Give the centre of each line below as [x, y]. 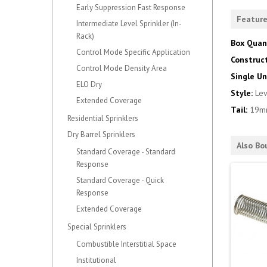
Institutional [96, 260]
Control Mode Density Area [122, 68]
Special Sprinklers [97, 227]
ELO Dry [89, 84]
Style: [243, 93]
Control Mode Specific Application [133, 52]
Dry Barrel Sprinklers [101, 134]
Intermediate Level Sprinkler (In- [129, 24]
